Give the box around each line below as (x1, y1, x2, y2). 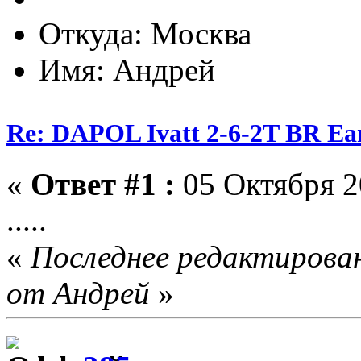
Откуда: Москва (39, 15, 251, 51)
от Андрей (6, 276, 150, 311)
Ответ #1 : (31, 167, 175, 202)
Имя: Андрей (39, 52, 215, 87)
